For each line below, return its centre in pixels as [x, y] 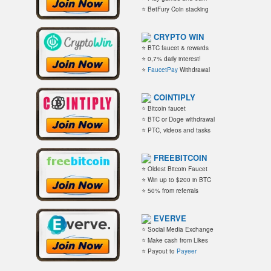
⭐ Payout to [159, 251]
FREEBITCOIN [180, 157]
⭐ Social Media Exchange [178, 229]
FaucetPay [163, 70]
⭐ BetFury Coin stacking [175, 9]
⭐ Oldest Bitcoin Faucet [175, 169]
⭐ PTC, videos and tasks [176, 130]
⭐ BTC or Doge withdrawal [178, 119]
